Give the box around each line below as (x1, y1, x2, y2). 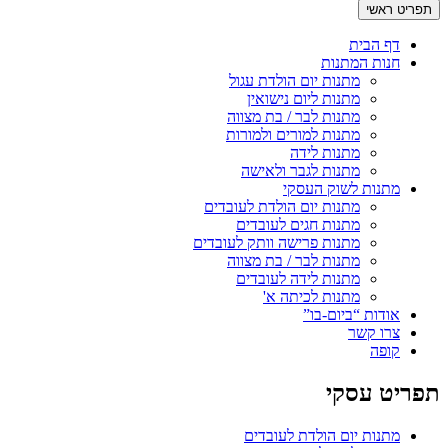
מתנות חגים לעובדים (236, 215, 360, 233)
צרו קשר (348, 323, 400, 341)
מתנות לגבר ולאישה (241, 161, 360, 179)
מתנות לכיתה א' (263, 287, 360, 305)
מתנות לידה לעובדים (236, 269, 360, 287)
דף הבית (349, 35, 400, 53)
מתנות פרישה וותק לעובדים (193, 233, 360, 251)
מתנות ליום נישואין (247, 89, 360, 107)
